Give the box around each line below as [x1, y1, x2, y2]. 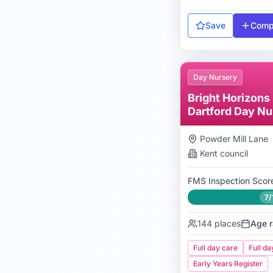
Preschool [188, 118, 242, 131]
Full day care [193, 243, 238, 252]
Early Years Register [193, 259, 263, 268]
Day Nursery [193, 73, 237, 82]
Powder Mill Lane [200, 133, 268, 144]
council [218, 148, 248, 158]
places [212, 218, 241, 229]
